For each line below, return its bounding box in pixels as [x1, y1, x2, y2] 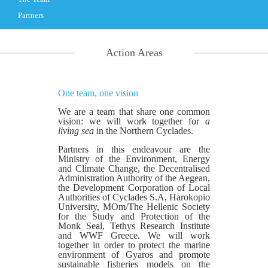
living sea [57, 126, 94, 136]
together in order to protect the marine [57, 240, 211, 250]
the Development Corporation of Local [57, 182, 211, 193]
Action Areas [105, 47, 163, 59]
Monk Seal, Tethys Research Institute [57, 221, 211, 231]
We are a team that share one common [57, 106, 211, 117]
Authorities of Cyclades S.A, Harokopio [57, 192, 211, 202]
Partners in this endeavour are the [57, 144, 211, 154]
